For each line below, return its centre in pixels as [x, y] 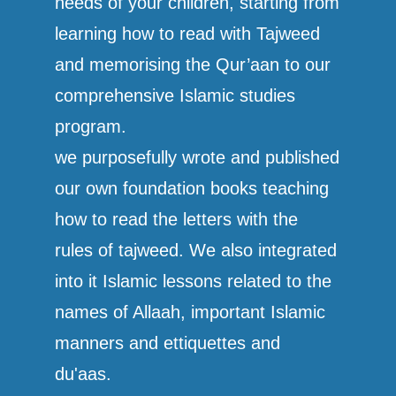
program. [91, 126]
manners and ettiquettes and [168, 343]
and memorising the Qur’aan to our [193, 64]
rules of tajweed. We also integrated [196, 250]
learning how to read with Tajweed [188, 33]
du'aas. [84, 373]
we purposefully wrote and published [198, 157]
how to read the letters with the [177, 219]
